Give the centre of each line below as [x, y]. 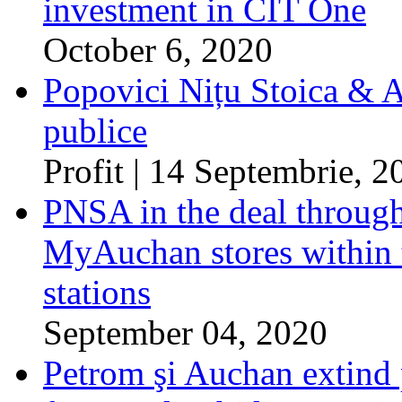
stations [97, 292]
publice [95, 130]
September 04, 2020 [185, 332]
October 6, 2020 [158, 49]
